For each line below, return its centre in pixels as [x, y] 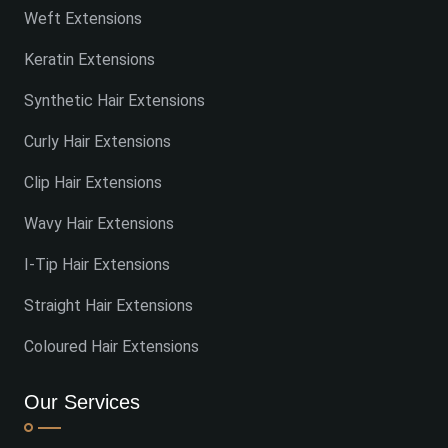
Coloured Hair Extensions [111, 346]
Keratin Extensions [89, 59]
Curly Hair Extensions [97, 141]
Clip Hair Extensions [93, 182]
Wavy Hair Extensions [99, 223]
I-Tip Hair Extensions [97, 264]
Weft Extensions [83, 18]
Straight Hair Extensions [108, 305]
